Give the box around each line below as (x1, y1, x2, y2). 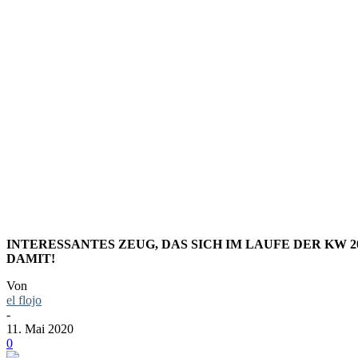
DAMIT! (6, 252, 55, 266)
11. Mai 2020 (6, 322, 74, 336)
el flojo (6, 293, 42, 308)
